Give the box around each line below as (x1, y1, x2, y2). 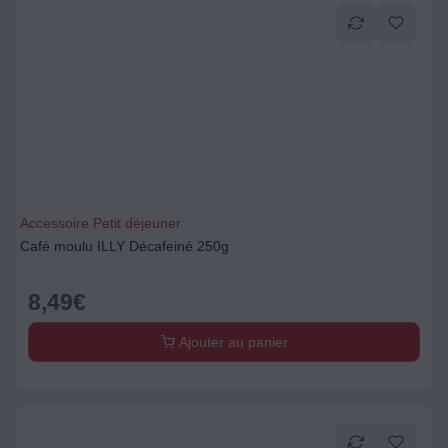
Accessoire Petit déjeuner (20, 215, 181, 231)
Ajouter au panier (174, 334, 288, 350)
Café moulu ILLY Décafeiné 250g (20, 238, 229, 254)
